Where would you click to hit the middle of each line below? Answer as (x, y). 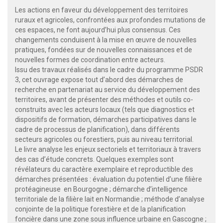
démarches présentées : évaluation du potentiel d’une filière (109, 179)
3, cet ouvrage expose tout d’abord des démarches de (99, 79)
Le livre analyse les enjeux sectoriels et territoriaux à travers (108, 149)
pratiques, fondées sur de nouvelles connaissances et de (104, 50)
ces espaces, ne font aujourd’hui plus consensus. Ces (98, 30)
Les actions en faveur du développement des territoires (102, 10)
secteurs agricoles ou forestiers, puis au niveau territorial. (104, 139)
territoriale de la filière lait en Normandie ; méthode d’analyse (110, 199)
